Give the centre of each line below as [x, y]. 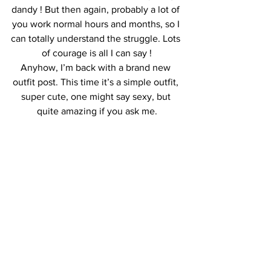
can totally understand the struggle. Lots [97, 38]
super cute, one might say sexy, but [97, 96]
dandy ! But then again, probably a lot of [97, 9]
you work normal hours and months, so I [97, 24]
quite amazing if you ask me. [97, 111]
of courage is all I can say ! [97, 53]
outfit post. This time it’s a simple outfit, [97, 82]
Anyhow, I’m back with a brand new [97, 67]
